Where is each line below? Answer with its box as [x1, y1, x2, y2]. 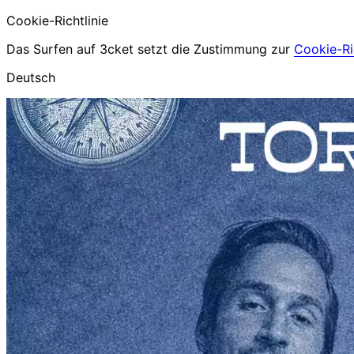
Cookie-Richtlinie [6, 13, 108, 28]
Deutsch [6, 70, 55, 85]
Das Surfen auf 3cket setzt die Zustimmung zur [6, 41, 294, 57]
